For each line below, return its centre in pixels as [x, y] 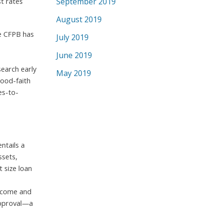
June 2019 [74, 55]
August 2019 [79, 19]
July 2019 [72, 37]
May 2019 [74, 73]
